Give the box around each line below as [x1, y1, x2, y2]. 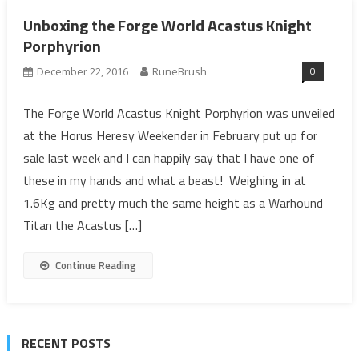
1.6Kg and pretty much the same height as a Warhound [22, 193, 323, 212]
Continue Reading [54, 257, 136, 273]
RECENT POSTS [21, 333, 111, 353]
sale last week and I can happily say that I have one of [22, 148, 315, 167]
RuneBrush [151, 64, 207, 79]
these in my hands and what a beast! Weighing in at [22, 171, 306, 190]
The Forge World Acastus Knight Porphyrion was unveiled [22, 103, 335, 123]
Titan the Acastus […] [22, 216, 142, 235]
